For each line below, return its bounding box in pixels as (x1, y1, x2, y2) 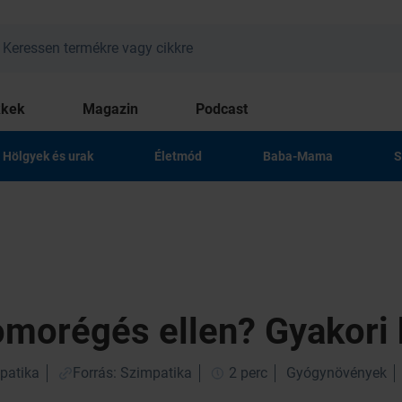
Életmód (154, 149, 202, 163)
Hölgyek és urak (3, 149, 93, 163)
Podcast (196, 100, 248, 118)
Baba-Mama (263, 149, 333, 163)
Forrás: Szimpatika (73, 364, 192, 381)
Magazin (83, 100, 138, 118)
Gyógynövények (286, 364, 387, 381)
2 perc (225, 364, 267, 381)
